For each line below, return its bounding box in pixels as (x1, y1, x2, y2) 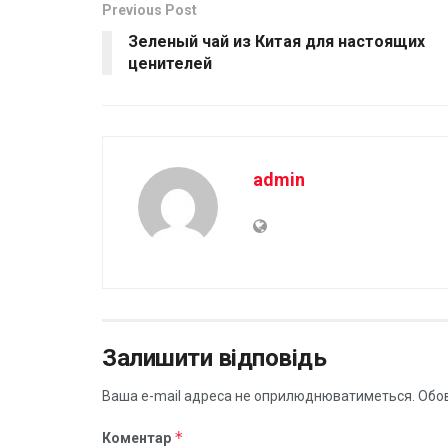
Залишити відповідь (102, 343, 327, 372)
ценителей (128, 53, 212, 73)
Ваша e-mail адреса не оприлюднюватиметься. (102, 387, 415, 404)
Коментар (102, 429, 174, 446)
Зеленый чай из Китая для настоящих (128, 31, 425, 51)
